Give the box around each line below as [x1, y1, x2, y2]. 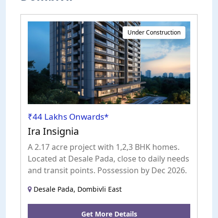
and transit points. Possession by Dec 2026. [28, 165, 187, 176]
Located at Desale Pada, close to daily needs [28, 153, 189, 164]
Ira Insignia [28, 125, 79, 138]
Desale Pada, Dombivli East [32, 184, 122, 194]
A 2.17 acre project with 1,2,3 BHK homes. [28, 142, 180, 153]
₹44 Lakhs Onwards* [28, 111, 109, 123]
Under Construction [127, 28, 181, 37]
